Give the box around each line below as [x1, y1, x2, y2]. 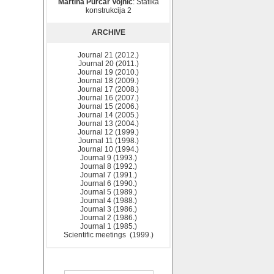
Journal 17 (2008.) [78, 85, 139, 94]
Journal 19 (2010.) [78, 68, 139, 76]
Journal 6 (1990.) [80, 179, 137, 188]
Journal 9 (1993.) [80, 154, 137, 162]
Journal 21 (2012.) [78, 51, 139, 59]
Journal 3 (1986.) [80, 205, 137, 213]
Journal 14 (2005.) [78, 111, 139, 119]
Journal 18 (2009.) [78, 76, 139, 85]
